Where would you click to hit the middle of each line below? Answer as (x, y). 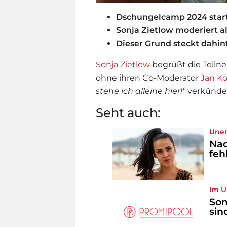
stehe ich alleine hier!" (141, 91)
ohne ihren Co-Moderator (148, 78)
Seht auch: (128, 113)
